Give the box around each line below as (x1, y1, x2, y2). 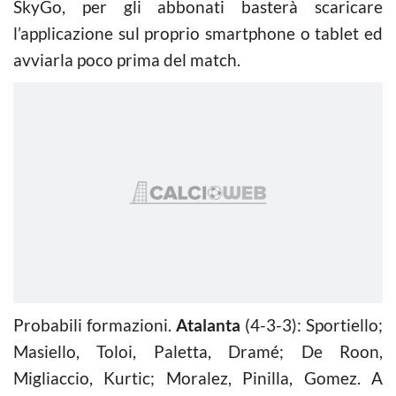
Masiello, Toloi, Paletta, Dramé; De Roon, (13, 340, 383, 362)
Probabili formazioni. (13, 314, 176, 335)
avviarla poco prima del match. (13, 49, 240, 70)
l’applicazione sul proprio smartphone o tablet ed (13, 22, 383, 43)
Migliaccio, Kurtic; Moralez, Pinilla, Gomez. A (13, 367, 383, 388)
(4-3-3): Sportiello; (240, 314, 383, 335)
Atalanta (176, 314, 240, 335)
